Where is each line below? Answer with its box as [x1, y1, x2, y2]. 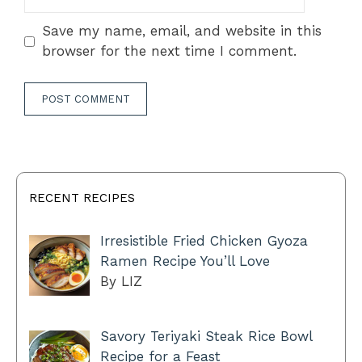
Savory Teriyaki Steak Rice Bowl [99, 328, 312, 345]
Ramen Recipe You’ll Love [99, 252, 270, 269]
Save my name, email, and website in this [41, 23, 322, 40]
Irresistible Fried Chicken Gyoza [99, 232, 308, 249]
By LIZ [99, 272, 142, 289]
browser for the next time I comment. [41, 43, 297, 60]
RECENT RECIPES [29, 190, 135, 205]
